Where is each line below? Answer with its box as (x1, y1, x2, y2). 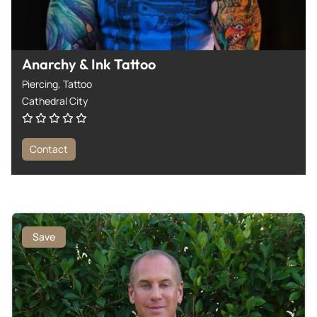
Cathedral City (22, 93, 88, 108)
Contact (30, 142, 68, 156)
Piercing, (22, 76, 63, 91)
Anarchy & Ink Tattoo (22, 54, 156, 73)
